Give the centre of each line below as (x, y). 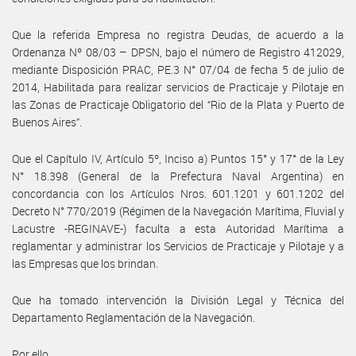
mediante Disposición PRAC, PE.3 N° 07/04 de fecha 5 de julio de (178, 69)
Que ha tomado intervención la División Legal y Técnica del (178, 300)
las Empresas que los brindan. (85, 263)
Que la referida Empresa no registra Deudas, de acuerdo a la (178, 34)
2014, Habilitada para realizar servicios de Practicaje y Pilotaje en (178, 87)
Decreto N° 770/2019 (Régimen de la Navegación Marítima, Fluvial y (178, 211)
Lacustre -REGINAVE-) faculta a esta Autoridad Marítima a (178, 228)
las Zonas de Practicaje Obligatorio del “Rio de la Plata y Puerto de (178, 104)
